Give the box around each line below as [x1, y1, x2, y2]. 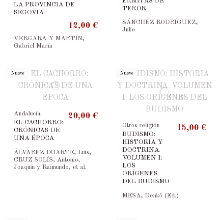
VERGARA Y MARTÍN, [13, 35, 84, 42]
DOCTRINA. [122, 147, 161, 154]
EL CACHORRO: [13, 119, 63, 126]
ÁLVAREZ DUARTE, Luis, [13, 149, 91, 156]
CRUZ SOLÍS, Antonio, [13, 156, 80, 163]
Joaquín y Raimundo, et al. [13, 164, 86, 170]
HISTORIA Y [122, 139, 163, 146]
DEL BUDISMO [122, 178, 170, 185]
